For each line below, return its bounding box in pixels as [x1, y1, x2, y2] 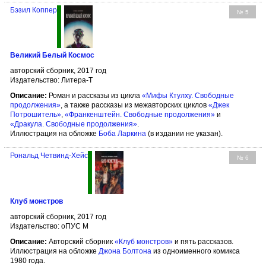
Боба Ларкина [99, 129, 146, 138]
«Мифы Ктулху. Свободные [142, 91, 234, 100]
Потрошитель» [10, 110, 61, 119]
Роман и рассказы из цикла [47, 91, 142, 100]
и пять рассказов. [173, 237, 233, 246]
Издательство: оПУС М [10, 221, 88, 230]
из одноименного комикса [151, 246, 240, 255]
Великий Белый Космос [10, 50, 94, 59]
